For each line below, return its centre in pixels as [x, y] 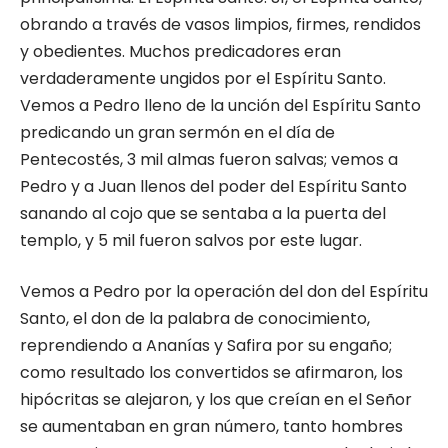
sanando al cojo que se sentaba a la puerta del [203, 213]
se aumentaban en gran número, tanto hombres [211, 426]
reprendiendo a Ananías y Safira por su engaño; [206, 345]
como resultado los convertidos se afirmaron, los [211, 372]
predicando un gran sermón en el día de [177, 132]
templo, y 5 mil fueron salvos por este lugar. [191, 240]
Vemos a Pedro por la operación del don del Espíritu [224, 291]
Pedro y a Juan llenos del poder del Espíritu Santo [213, 186]
